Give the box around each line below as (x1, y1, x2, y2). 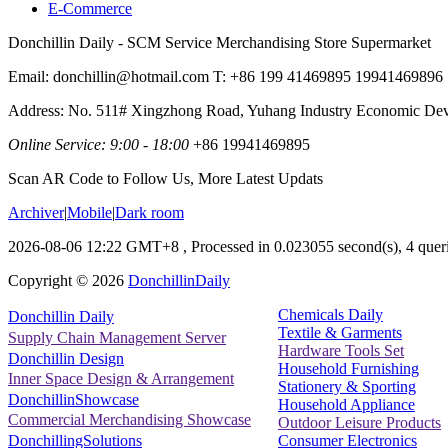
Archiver (8, 203, 64, 221)
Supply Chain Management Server (8, 329, 226, 346)
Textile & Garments (278, 323, 402, 341)
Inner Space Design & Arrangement (8, 370, 234, 388)
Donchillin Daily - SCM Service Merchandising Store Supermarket (8, 33, 431, 51)
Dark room (115, 203, 184, 221)
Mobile (67, 203, 112, 221)
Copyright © (8, 271, 92, 289)
